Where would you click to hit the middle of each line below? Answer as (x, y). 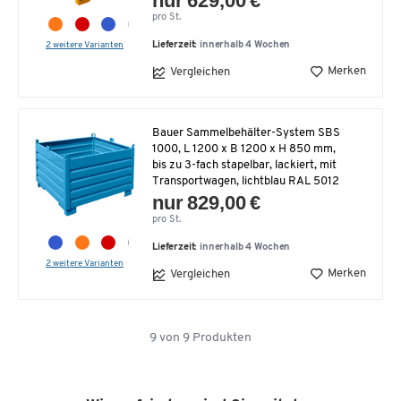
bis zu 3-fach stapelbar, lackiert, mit (244, 165)
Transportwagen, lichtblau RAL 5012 (246, 181)
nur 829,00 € (207, 202)
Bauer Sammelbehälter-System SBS (246, 132)
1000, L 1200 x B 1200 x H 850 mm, (244, 149)
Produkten (221, 337)
